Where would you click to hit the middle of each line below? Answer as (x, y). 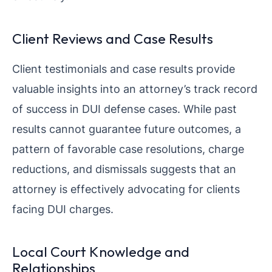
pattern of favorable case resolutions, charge (128, 148)
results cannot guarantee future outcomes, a (127, 128)
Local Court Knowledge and (101, 251)
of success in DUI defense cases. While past (124, 108)
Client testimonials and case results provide (124, 68)
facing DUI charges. (63, 209)
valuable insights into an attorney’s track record (135, 88)
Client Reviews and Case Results (113, 38)
